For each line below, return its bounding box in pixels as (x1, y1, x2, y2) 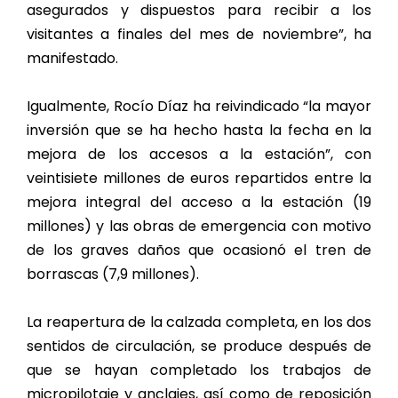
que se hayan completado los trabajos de (27, 360, 371, 381)
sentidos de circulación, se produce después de (27, 336, 371, 357)
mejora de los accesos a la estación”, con (27, 144, 371, 165)
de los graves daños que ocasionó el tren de (27, 240, 371, 261)
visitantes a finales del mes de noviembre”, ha (27, 24, 371, 45)
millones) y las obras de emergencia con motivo (27, 216, 371, 237)
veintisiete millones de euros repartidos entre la (27, 168, 371, 189)
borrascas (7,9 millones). (27, 264, 199, 285)
